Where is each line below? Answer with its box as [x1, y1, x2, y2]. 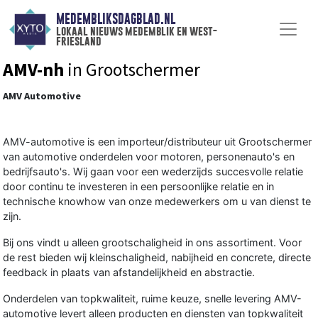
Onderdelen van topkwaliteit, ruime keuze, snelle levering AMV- [3, 292, 302, 305]
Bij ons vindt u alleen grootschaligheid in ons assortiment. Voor [3, 236, 302, 248]
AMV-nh [3, 57, 64, 81]
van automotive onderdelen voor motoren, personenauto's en [3, 150, 295, 163]
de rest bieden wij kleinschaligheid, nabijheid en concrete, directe [3, 251, 311, 263]
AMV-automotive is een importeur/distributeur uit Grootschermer [3, 135, 312, 148]
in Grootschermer [64, 57, 200, 81]
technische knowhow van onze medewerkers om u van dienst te [3, 194, 311, 207]
